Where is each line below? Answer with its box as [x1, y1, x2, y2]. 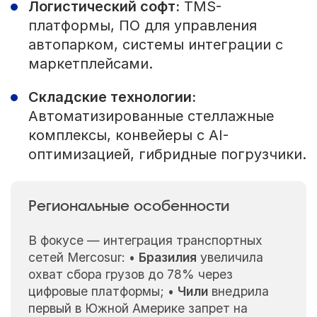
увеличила [196, 250, 263, 265]
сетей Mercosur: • [28, 250, 139, 265]
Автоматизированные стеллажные [28, 108, 274, 125]
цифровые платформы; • [28, 284, 178, 299]
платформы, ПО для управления [28, 17, 257, 35]
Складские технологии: [28, 88, 196, 106]
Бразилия [138, 250, 197, 265]
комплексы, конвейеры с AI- [28, 127, 229, 144]
